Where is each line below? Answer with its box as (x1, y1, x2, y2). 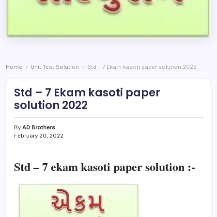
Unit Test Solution (31, 63, 79, 70)
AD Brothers (22, 124, 55, 131)
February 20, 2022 (14, 132, 63, 139)
